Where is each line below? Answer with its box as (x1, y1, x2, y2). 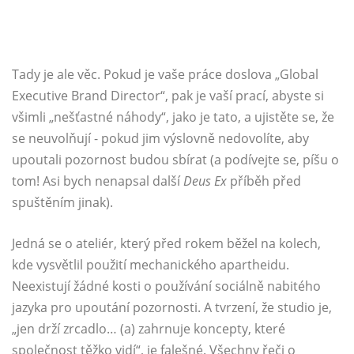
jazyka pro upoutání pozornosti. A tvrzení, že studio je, (12, 299, 332, 317)
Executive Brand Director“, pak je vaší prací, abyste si (12, 87, 324, 105)
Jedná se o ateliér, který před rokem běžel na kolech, (12, 235, 321, 253)
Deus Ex (183, 172, 227, 190)
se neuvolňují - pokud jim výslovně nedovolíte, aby (12, 130, 309, 148)
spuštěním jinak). (12, 194, 113, 212)
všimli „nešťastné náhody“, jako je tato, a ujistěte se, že (12, 108, 334, 126)
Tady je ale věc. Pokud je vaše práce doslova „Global (12, 66, 318, 84)
